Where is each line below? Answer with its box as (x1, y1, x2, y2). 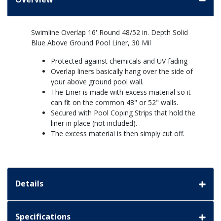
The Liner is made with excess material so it (51, 87, 191, 97)
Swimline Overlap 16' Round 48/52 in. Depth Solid (31, 28, 188, 37)
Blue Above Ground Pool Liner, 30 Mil (31, 38, 151, 48)
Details (15, 178, 43, 189)
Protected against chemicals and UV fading (51, 56, 187, 66)
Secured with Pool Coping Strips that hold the (51, 108, 195, 118)
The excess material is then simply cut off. (51, 129, 184, 139)
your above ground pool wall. (51, 77, 144, 87)
